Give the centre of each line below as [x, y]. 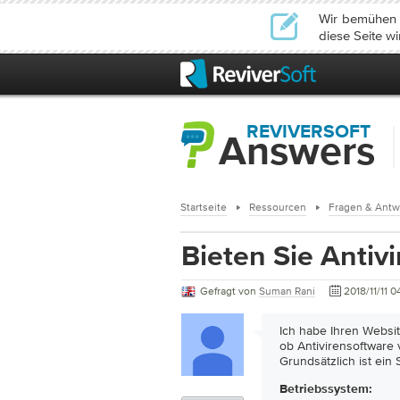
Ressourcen [278, 207]
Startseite [204, 207]
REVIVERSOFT [308, 133]
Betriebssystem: [326, 389]
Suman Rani [287, 291]
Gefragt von [229, 291]
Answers [297, 153]
